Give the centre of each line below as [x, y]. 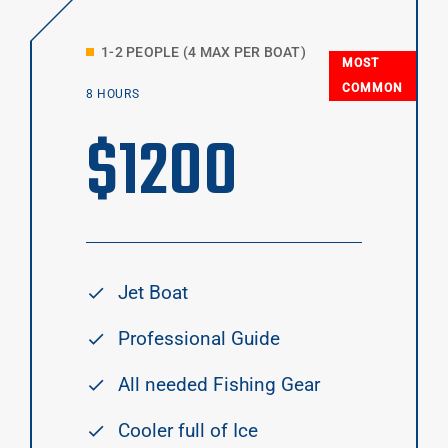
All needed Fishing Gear [219, 385]
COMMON [372, 88]
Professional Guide [199, 339]
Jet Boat [153, 293]
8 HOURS [113, 94]
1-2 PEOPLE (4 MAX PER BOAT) [203, 52]
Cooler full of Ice [188, 431]
